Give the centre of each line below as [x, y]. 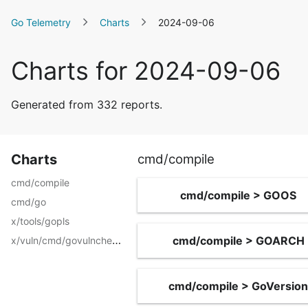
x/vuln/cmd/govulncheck [117, 240]
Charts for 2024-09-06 [146, 71]
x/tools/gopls [40, 221]
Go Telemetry [41, 22]
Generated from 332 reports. [87, 104]
